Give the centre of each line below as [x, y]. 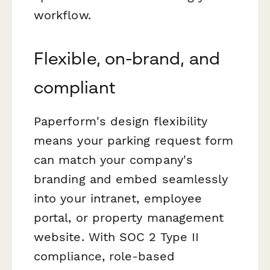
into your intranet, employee [118, 198]
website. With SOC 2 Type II [117, 237]
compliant [75, 87]
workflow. [62, 15]
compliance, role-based [104, 256]
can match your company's [113, 159]
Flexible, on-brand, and [127, 58]
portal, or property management [129, 217]
